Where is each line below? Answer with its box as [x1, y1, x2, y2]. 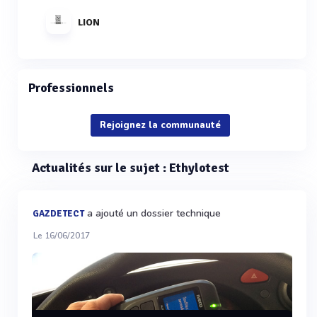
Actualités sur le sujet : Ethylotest [32, 160, 229, 175]
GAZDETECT [33, 208, 84, 219]
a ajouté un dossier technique [84, 207, 221, 220]
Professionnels [28, 80, 114, 96]
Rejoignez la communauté [100, 119, 221, 132]
